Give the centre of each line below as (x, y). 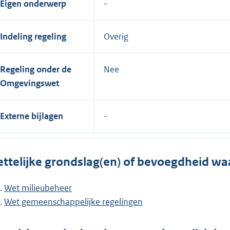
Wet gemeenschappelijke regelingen (73, 202)
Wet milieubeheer (38, 188)
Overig (116, 37)
